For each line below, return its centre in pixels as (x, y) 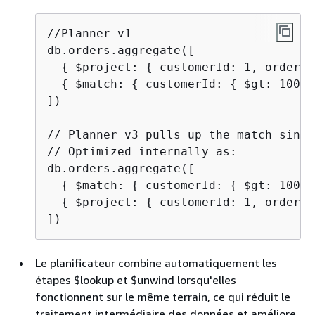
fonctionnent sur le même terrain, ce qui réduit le (163, 296)
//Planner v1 (89, 33)
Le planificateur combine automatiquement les (156, 263)
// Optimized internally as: (142, 151)
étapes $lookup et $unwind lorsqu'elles (136, 279)
